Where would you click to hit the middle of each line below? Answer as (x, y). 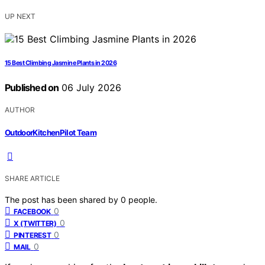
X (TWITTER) (35, 223)
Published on (32, 88)
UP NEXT (20, 17)
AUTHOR (20, 110)
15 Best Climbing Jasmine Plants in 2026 (61, 63)
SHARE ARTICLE (32, 178)
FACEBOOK (32, 211)
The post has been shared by (63, 199)
